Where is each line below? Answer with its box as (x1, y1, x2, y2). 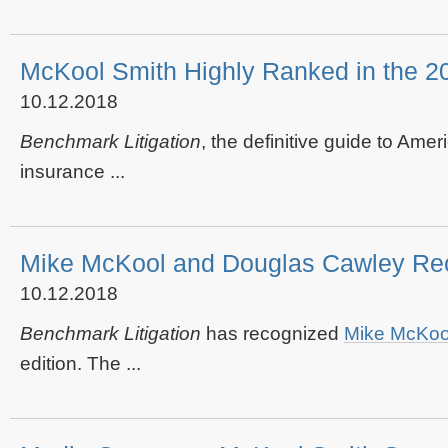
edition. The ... (20, 353, 141, 374)
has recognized (206, 323, 339, 344)
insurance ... (20, 161, 125, 182)
